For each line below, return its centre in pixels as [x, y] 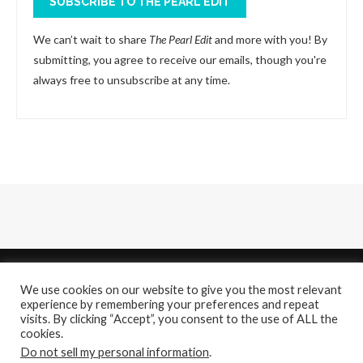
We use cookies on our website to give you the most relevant [181, 290]
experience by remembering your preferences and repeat [170, 304]
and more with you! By [270, 39]
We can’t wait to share [91, 39]
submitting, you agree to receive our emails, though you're [180, 59]
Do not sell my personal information [115, 352]
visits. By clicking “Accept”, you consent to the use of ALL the [179, 319]
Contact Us [203, 337]
